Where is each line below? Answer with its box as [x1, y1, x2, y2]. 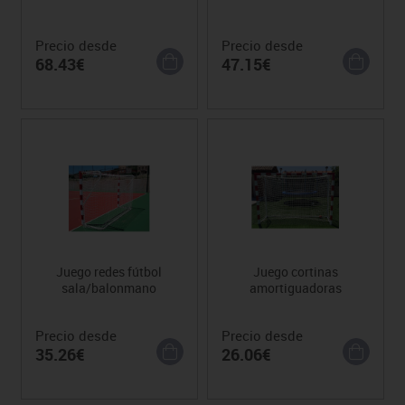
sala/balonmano [61, 278, 157, 297]
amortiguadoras [250, 278, 343, 297]
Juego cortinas [253, 262, 339, 280]
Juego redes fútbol [56, 262, 163, 280]
